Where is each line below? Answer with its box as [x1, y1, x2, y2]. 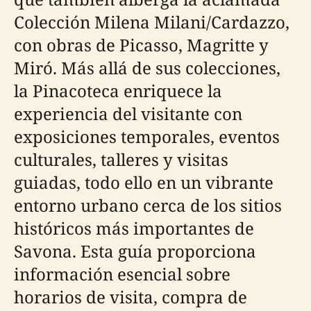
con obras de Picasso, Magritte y [14, 33, 269, 56]
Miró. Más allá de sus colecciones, [14, 56, 280, 79]
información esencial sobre [14, 262, 230, 285]
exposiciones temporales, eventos [14, 125, 280, 148]
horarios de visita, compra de [14, 285, 247, 308]
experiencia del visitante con [14, 102, 242, 125]
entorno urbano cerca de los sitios [14, 194, 282, 217]
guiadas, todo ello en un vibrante [14, 171, 274, 194]
